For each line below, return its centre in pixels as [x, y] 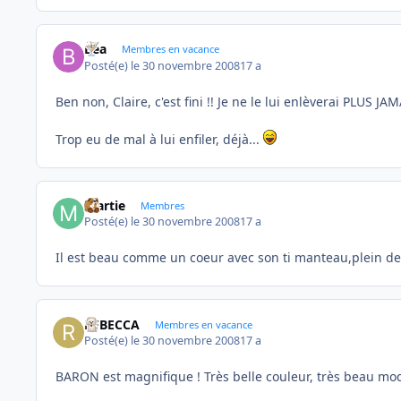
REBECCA [112, 324]
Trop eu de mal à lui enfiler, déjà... [159, 139]
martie [105, 205]
